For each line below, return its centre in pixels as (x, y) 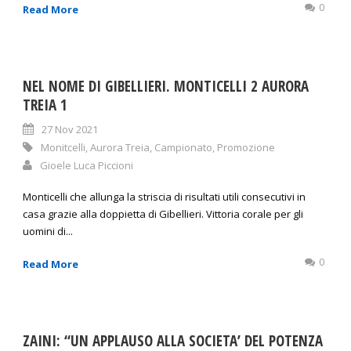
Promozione (246, 148)
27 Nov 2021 (70, 130)
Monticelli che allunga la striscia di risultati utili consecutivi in (164, 197)
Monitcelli (63, 148)
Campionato (183, 148)
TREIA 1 (45, 105)
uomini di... (48, 232)
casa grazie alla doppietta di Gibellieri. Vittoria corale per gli (163, 214)
